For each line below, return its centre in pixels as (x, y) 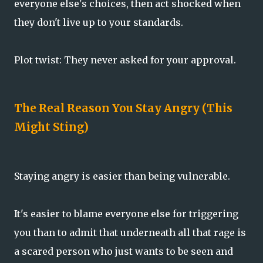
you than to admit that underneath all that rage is (130, 232)
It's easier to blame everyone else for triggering (126, 213)
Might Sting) (51, 127)
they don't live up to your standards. (99, 23)
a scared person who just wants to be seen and (124, 251)
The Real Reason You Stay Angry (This (123, 108)
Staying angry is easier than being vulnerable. (122, 176)
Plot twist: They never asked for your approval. (125, 60)
